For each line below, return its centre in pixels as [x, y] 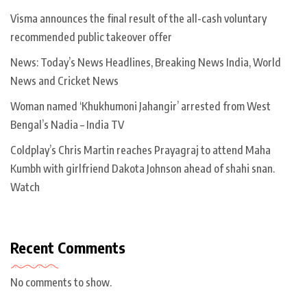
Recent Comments [68, 247]
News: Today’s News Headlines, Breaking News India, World [146, 62]
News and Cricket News [64, 81]
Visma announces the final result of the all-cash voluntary [138, 18]
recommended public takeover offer [91, 37]
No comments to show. [61, 282]
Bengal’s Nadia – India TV [67, 124]
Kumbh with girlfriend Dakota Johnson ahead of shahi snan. [143, 168]
